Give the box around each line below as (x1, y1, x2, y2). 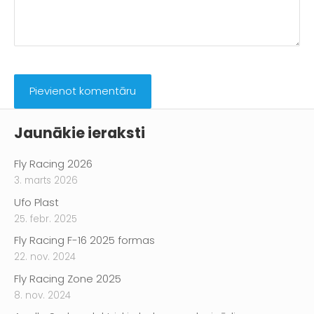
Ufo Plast (14, 194, 59, 210)
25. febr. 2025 (14, 212, 77, 226)
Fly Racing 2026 (14, 156, 93, 172)
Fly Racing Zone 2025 (14, 271, 121, 286)
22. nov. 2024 (14, 250, 76, 264)
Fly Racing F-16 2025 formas (14, 233, 155, 248)
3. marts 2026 (14, 174, 78, 188)
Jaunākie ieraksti (14, 122, 145, 143)
